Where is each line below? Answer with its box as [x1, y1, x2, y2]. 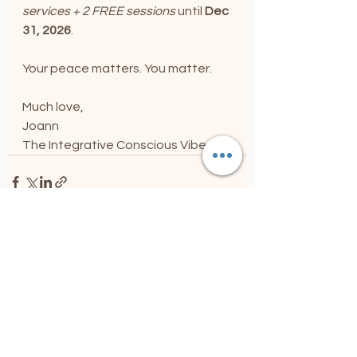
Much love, [22, 100, 84, 114]
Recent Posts [8, 267, 98, 283]
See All [212, 266, 247, 278]
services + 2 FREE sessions [22, 5, 178, 18]
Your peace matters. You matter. [22, 62, 214, 76]
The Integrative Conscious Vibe [22, 139, 206, 152]
